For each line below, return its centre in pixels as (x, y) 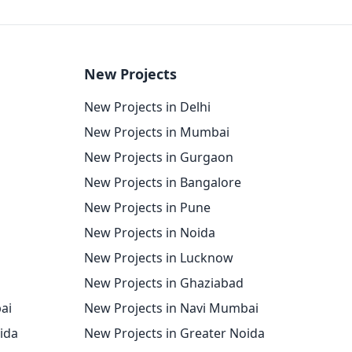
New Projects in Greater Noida (174, 333)
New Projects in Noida (150, 233)
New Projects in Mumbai (157, 132)
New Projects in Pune (147, 207)
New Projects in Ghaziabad (164, 283)
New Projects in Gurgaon (159, 157)
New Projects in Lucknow (159, 258)
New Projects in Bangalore (163, 182)
